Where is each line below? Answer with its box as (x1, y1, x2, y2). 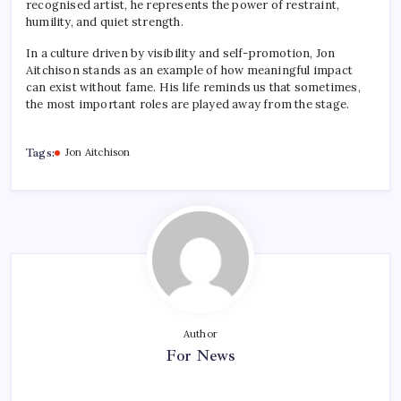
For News (165, 346, 236, 366)
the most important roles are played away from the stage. (26, 97, 350, 113)
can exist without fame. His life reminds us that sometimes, (26, 80, 361, 96)
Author (183, 328, 218, 341)
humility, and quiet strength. (26, 14, 183, 30)
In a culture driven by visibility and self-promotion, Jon (26, 46, 336, 62)
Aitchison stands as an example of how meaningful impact (26, 63, 354, 79)
